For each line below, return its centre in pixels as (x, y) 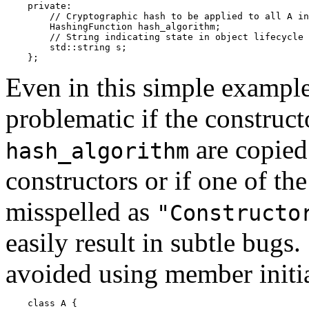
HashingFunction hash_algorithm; (113, 27)
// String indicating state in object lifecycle (154, 37)
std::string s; (66, 48)
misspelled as (81, 212)
